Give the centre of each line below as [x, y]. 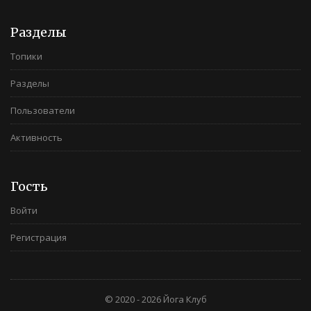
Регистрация [39, 237]
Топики [26, 56]
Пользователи [43, 110]
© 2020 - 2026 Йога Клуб [155, 299]
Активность [36, 137]
